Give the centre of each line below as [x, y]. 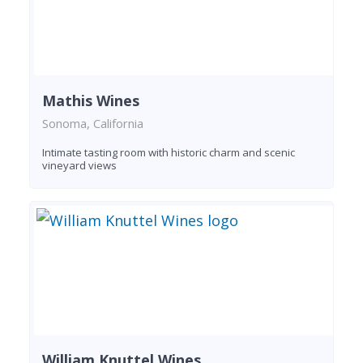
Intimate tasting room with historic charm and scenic [169, 152]
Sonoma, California [93, 123]
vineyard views [79, 165]
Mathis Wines [91, 100]
